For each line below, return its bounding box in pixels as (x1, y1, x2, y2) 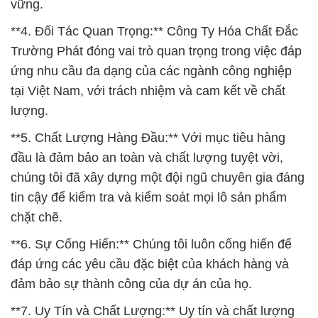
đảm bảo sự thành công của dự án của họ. (11, 277, 252, 292)
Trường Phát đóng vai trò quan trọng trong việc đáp (11, 44, 302, 59)
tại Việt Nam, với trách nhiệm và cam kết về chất (11, 84, 285, 99)
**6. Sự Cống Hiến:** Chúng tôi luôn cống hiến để (11, 237, 292, 252)
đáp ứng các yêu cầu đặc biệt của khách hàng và (11, 257, 289, 272)
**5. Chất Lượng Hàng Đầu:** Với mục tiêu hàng (11, 131, 285, 146)
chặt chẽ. (11, 210, 62, 225)
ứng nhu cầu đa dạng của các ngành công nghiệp (11, 64, 292, 79)
